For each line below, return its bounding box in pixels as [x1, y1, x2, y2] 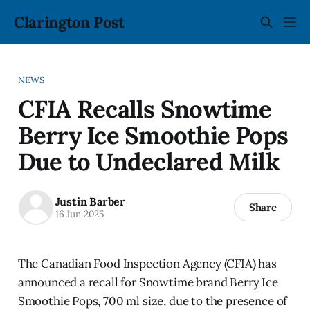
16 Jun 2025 [55, 208, 104, 221]
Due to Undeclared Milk [17, 145, 280, 176]
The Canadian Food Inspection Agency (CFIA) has [17, 255, 277, 271]
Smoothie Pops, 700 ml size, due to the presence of [17, 293, 288, 309]
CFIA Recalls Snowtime [17, 93, 272, 124]
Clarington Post [14, 12, 125, 32]
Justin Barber [55, 194, 125, 209]
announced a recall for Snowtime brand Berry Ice [17, 274, 278, 290]
